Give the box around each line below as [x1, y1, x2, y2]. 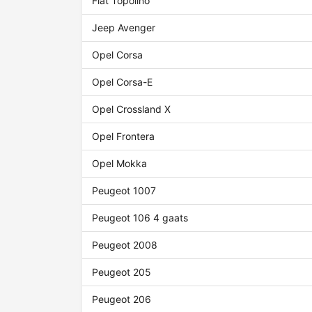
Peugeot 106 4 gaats [92, 212, 189, 224]
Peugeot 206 [92, 293, 152, 306]
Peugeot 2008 [92, 239, 158, 251]
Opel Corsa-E [92, 76, 153, 88]
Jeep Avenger [92, 22, 156, 34]
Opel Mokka [92, 157, 148, 170]
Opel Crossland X [92, 103, 171, 116]
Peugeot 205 [92, 266, 152, 279]
